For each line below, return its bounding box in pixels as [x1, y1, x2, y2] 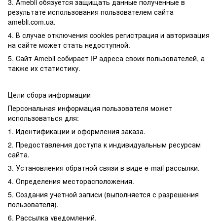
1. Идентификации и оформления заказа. [8, 126, 146, 136]
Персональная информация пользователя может [8, 103, 173, 113]
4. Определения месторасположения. [8, 176, 134, 186]
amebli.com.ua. [8, 17, 56, 27]
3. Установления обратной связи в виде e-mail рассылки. [8, 163, 200, 173]
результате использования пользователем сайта [8, 7, 174, 17]
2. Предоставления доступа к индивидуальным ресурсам [8, 140, 201, 149]
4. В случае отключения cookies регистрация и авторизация [8, 30, 210, 40]
